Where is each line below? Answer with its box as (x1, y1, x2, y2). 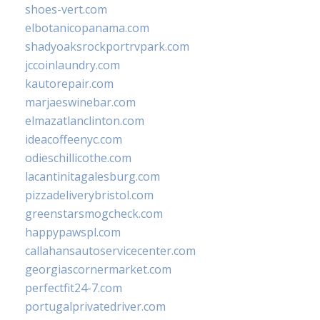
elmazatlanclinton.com (25, 113, 144, 129)
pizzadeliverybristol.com (25, 187, 154, 204)
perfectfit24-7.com (25, 280, 122, 296)
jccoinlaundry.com (25, 57, 120, 74)
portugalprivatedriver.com (25, 299, 166, 315)
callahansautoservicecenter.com (25, 243, 196, 259)
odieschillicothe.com (25, 150, 131, 166)
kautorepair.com (25, 76, 114, 92)
